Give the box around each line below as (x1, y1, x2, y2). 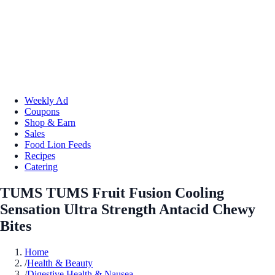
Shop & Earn (25, 117, 76, 128)
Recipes (25, 150, 55, 161)
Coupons (25, 106, 60, 117)
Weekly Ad (25, 95, 68, 106)
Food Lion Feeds (25, 139, 91, 150)
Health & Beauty (27, 257, 93, 268)
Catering (25, 161, 58, 172)
